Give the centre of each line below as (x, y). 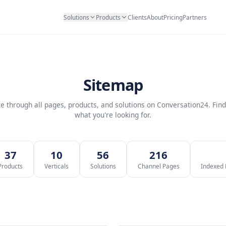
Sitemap (173, 99)
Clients (201, 20)
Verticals (106, 195)
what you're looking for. (173, 135)
